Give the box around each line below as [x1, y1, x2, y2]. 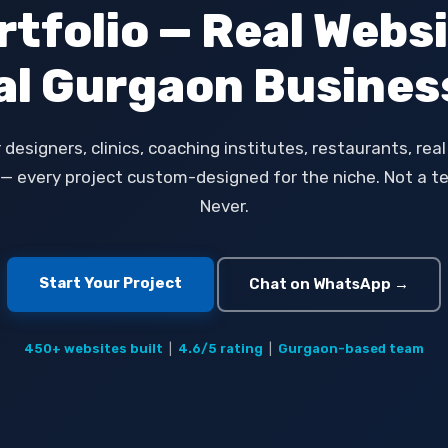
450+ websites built [24, 341, 163, 356]
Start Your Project [39, 274, 182, 292]
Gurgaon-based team [278, 341, 424, 356]
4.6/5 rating [178, 341, 263, 356]
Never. [199, 196, 249, 216]
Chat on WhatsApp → [249, 275, 409, 293]
